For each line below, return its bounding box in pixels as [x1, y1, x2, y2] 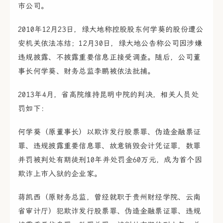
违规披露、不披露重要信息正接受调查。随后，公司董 [18, 52, 201, 62]
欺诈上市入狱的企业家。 [18, 169, 102, 179]
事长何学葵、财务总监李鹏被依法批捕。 [18, 66, 155, 76]
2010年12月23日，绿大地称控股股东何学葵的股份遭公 [18, 24, 204, 34]
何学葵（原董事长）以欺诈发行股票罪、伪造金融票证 [18, 127, 201, 137]
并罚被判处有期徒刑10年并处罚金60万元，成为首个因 [18, 155, 202, 165]
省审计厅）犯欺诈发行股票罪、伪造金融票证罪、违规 [18, 207, 201, 216]
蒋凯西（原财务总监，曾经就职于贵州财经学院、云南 [18, 193, 201, 202]
